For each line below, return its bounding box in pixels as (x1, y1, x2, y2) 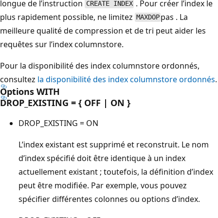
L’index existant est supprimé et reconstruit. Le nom (18, 139, 209, 150)
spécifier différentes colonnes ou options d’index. (18, 193, 200, 204)
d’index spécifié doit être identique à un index (18, 152, 185, 163)
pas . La (161, 11, 188, 22)
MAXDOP (136, 13, 160, 21)
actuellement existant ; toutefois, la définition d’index (18, 166, 213, 177)
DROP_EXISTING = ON (18, 117, 98, 128)
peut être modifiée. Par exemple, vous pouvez (18, 180, 187, 191)
